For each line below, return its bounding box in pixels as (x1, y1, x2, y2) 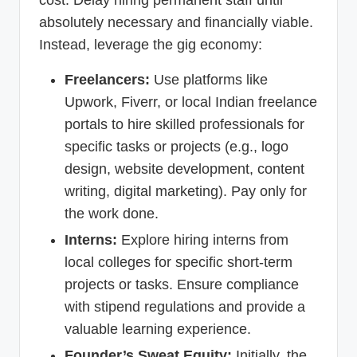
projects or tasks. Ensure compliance (65, 276, 299, 292)
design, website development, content (65, 160, 304, 177)
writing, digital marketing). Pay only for (65, 182, 307, 199)
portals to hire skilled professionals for (65, 116, 304, 132)
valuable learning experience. (65, 320, 251, 337)
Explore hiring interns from (117, 231, 288, 248)
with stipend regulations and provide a (65, 298, 305, 315)
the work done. (65, 205, 159, 222)
